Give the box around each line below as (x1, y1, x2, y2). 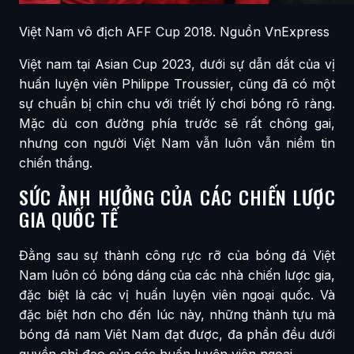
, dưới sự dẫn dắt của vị (191, 56, 335, 72)
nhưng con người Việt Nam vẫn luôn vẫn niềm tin (19, 135, 335, 151)
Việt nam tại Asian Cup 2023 (19, 56, 191, 72)
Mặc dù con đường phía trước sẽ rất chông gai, (19, 115, 335, 131)
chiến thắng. (19, 155, 92, 171)
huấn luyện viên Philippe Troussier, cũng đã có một (19, 76, 335, 92)
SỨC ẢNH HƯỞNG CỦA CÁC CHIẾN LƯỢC (19, 183, 335, 211)
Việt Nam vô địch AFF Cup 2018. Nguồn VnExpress (19, 24, 330, 40)
